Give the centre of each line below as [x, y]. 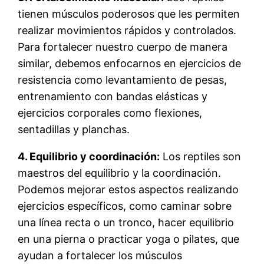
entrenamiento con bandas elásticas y [113, 96]
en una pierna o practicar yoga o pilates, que [129, 239]
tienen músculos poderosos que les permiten [129, 14]
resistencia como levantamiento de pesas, [123, 80]
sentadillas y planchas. [74, 129]
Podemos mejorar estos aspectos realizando [128, 189]
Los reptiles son [201, 156]
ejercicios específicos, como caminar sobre [125, 206]
